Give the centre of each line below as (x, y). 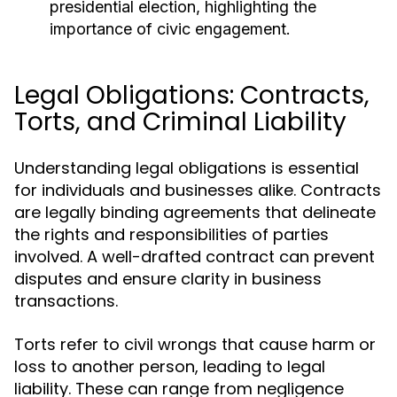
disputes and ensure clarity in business (168, 279)
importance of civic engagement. (170, 29)
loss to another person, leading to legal (170, 366)
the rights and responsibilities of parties (171, 234)
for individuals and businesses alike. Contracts (198, 190)
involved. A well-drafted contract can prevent (195, 257)
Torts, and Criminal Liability (180, 122)
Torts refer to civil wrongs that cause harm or (195, 344)
